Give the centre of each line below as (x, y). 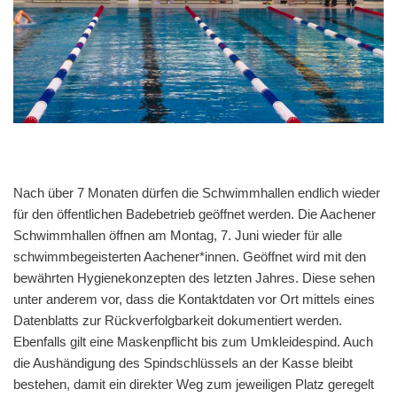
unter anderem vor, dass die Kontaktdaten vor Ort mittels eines (194, 299)
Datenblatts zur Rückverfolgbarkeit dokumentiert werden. (178, 320)
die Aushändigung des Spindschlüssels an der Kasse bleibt (183, 362)
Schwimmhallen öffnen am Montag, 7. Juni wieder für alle (178, 235)
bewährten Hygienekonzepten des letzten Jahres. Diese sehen (194, 277)
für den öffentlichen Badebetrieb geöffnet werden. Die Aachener (195, 214)
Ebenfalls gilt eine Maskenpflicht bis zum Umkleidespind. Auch (193, 341)
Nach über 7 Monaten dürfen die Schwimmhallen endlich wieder (197, 192)
